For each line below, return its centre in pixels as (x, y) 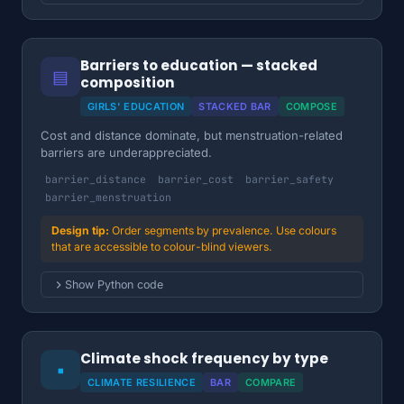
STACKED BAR (235, 106)
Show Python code (114, 285)
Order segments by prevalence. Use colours (224, 230)
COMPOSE (312, 106)
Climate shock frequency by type (204, 358)
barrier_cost (196, 179)
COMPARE (271, 382)
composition (128, 83)
